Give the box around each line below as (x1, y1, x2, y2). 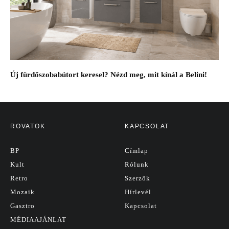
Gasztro (10, 201, 35, 210)
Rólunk (125, 160, 149, 168)
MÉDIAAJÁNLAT (10, 215, 66, 223)
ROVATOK (10, 122, 45, 130)
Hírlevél (125, 188, 151, 196)
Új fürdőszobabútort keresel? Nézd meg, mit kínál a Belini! (10, 70, 207, 79)
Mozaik (10, 188, 35, 196)
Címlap (125, 146, 148, 154)
